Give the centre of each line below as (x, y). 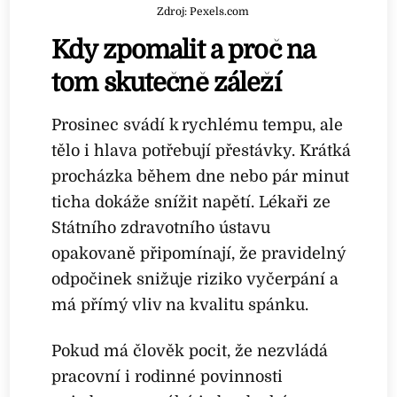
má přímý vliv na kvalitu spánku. (180, 304)
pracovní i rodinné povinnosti (167, 377)
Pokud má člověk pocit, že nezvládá (190, 351)
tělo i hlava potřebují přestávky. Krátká (202, 150)
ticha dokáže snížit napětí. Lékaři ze (191, 202)
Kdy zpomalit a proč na (183, 51)
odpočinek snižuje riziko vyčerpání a (195, 279)
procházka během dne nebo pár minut (201, 176)
